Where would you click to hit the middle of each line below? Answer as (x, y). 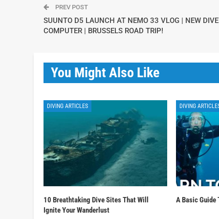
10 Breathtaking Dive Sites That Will (96, 200)
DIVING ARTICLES (67, 106)
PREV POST (71, 7)
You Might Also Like (105, 72)
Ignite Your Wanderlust (77, 210)
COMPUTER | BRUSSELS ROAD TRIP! (103, 31)
